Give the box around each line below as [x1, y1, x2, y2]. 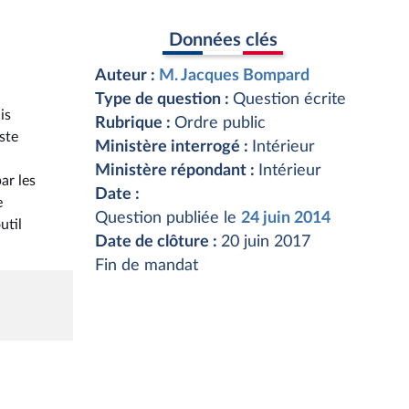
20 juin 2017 [221, 234, 310, 250]
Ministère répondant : [95, 163, 258, 179]
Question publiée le [95, 210, 241, 226]
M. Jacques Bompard [159, 68, 309, 84]
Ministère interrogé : [95, 139, 252, 155]
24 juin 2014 [241, 210, 330, 226]
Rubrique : [95, 115, 174, 131]
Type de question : [95, 91, 233, 108]
